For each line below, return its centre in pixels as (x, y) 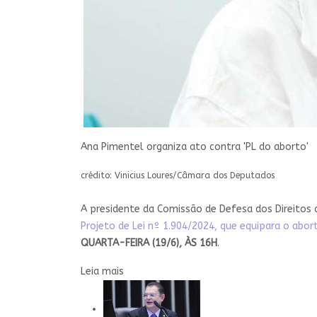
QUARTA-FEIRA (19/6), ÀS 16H (149, 243)
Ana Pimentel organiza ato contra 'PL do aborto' (195, 146)
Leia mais (102, 271)
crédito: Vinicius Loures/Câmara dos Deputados (178, 175)
